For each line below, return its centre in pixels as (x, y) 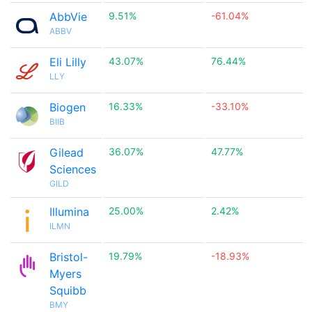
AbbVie (68, 17)
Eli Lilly (68, 62)
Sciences (73, 169)
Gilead (67, 153)
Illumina (69, 212)
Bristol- (69, 257)
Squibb (68, 290)
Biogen (68, 107)
